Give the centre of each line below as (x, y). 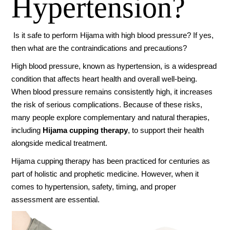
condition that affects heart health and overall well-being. (104, 79)
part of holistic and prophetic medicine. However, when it (105, 174)
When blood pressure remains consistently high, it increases (112, 92)
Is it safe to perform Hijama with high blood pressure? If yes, (113, 35)
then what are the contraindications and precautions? (99, 48)
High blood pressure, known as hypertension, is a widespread (114, 66)
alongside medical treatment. (60, 143)
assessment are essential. (56, 200)
